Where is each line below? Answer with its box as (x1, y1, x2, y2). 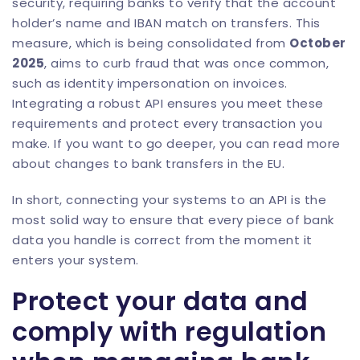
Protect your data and (12, 283, 309, 319)
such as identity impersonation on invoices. (12, 75, 288, 92)
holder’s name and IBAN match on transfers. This (12, 14, 321, 31)
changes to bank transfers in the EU (55, 155, 282, 172)
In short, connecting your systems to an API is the (12, 191, 326, 208)
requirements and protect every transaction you (12, 115, 322, 132)
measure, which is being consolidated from (12, 35, 289, 51)
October (289, 35, 346, 51)
